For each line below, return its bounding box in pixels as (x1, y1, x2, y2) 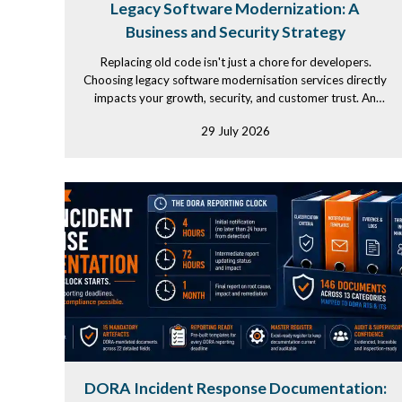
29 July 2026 (200, 124, 270, 138)
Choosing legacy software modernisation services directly (83, 73, 387, 87)
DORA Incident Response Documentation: (83, 379, 387, 398)
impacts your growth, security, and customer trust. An (94, 91, 376, 105)
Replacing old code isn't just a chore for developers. (99, 55, 371, 69)
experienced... (198, 109, 272, 123)
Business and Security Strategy (125, 22, 345, 41)
